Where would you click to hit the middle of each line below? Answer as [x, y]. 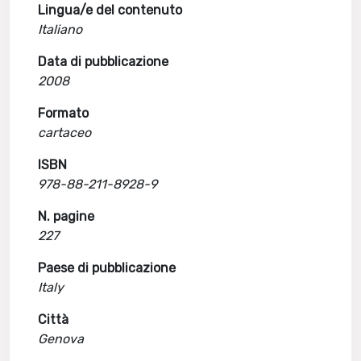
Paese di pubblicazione [107, 268]
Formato [64, 113]
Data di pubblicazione [104, 62]
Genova [61, 339]
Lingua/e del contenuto [110, 10]
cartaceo [65, 133]
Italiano [60, 29]
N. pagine [66, 216]
